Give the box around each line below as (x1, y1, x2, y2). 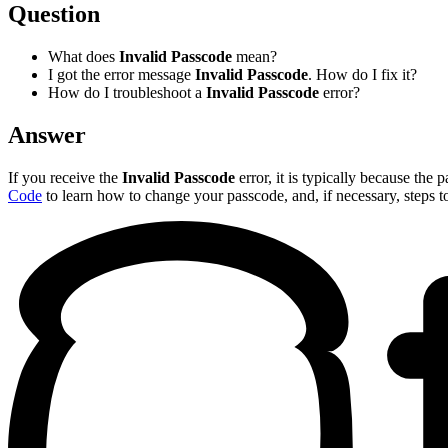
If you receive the (8, 168, 122, 186)
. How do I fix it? (308, 65, 417, 83)
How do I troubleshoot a (48, 83, 206, 101)
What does (48, 47, 119, 65)
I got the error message (48, 65, 195, 83)
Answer (8, 121, 86, 148)
